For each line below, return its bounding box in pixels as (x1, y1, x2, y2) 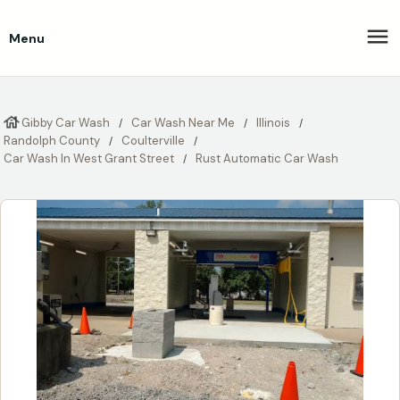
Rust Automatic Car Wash (196, 151, 338, 166)
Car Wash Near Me (131, 115, 235, 130)
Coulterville (121, 133, 185, 148)
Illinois (256, 115, 290, 130)
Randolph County (4, 133, 100, 148)
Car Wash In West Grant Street (4, 151, 174, 166)
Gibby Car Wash (21, 115, 110, 130)
